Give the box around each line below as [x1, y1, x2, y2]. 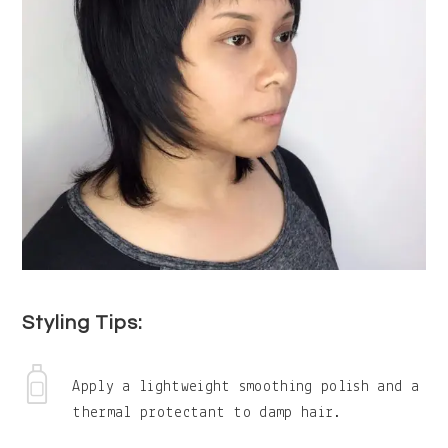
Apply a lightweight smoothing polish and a [72, 379, 419, 396]
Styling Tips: [22, 313, 144, 334]
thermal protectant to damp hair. [72, 405, 342, 422]
